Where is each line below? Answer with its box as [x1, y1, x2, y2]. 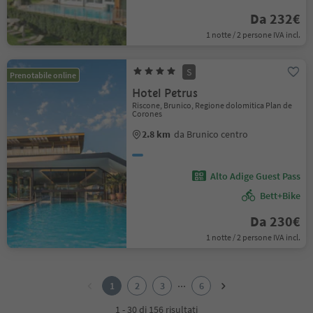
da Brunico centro [174, 128, 249, 140]
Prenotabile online [10, 70, 76, 80]
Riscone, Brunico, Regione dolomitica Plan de [132, 100, 293, 110]
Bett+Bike [259, 189, 300, 202]
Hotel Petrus [132, 86, 198, 101]
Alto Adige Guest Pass [210, 170, 300, 182]
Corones [132, 108, 163, 119]
